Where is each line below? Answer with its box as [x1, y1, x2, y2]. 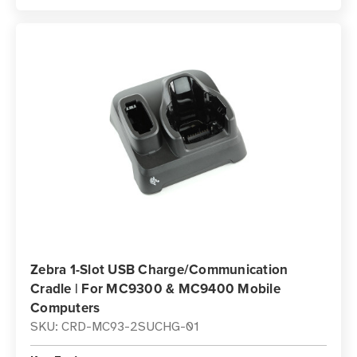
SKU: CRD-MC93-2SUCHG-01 [30, 319, 199, 335]
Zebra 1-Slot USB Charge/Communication [30, 260, 288, 279]
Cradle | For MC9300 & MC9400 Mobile [30, 279, 280, 298]
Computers [30, 298, 100, 317]
